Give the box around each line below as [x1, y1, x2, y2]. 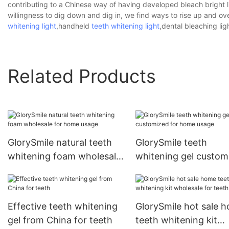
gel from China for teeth [8, 215, 112, 226]
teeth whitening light [91, 21, 159, 31]
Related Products [8, 64, 156, 87]
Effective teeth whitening [8, 201, 118, 212]
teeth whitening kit [135, 215, 217, 226]
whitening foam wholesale [8, 151, 121, 162]
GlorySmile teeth [135, 137, 207, 148]
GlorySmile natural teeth [8, 137, 112, 148]
